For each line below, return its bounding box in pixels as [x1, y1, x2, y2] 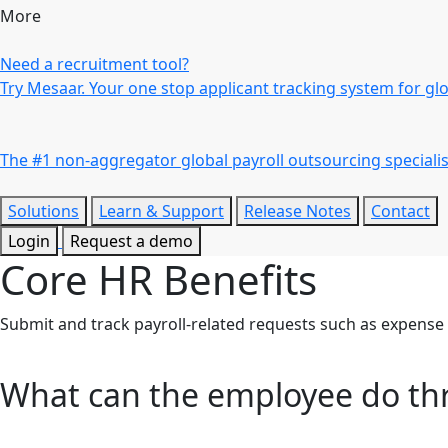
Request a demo [70, 230, 193, 252]
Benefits [163, 252, 317, 307]
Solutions [8, 200, 79, 222]
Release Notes [244, 200, 351, 222]
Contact [371, 200, 430, 222]
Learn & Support [99, 200, 224, 222]
